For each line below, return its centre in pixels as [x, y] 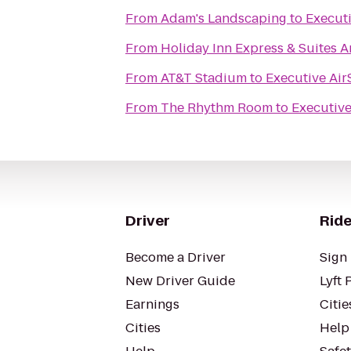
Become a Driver [175, 257]
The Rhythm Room [217, 108]
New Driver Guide [180, 281]
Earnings [152, 304]
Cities [143, 328]
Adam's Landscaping [224, 18]
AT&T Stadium [204, 78]
